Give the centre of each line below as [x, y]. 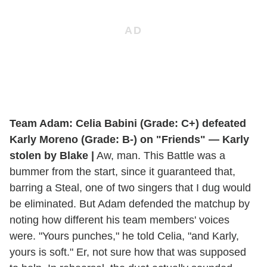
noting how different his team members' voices [119, 220]
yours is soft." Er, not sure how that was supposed [128, 252]
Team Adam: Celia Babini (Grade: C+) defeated [128, 123]
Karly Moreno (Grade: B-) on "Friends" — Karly [129, 139]
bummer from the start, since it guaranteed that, [122, 171]
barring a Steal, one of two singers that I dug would [130, 187]
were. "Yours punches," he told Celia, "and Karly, [124, 236]
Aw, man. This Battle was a [160, 155]
